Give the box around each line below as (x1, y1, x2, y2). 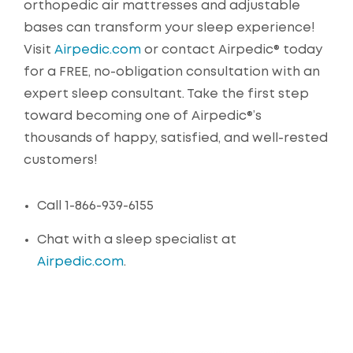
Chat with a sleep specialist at (37, 234, 236, 247)
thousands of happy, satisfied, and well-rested (24, 132, 328, 145)
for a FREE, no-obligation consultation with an (24, 66, 320, 79)
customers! (24, 154, 98, 167)
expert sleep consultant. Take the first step (24, 88, 309, 101)
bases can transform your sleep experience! (24, 22, 315, 35)
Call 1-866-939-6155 (37, 200, 154, 213)
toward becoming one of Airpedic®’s (24, 110, 262, 123)
